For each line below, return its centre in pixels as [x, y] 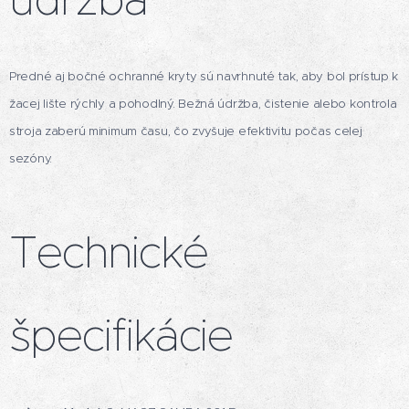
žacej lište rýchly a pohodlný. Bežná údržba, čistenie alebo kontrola [203, 104]
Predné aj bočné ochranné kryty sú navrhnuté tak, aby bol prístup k [204, 77]
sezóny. [31, 159]
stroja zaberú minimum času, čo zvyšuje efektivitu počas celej [186, 131]
